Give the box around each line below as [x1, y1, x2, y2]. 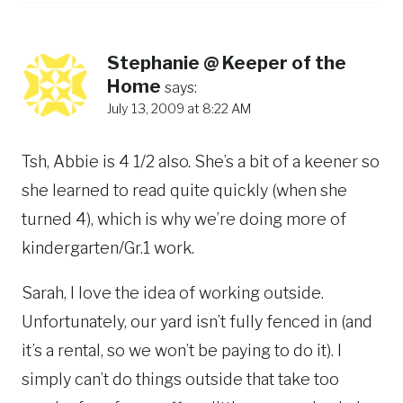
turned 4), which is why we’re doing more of [22, 210, 346, 229]
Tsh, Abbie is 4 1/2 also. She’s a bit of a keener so [22, 152, 380, 172]
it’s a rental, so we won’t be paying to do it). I [22, 341, 342, 361]
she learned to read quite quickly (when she [22, 181, 347, 201]
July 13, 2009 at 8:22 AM [107, 100, 251, 117]
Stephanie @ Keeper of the [107, 51, 346, 74]
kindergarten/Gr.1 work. [22, 238, 194, 258]
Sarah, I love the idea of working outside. [22, 283, 324, 303]
